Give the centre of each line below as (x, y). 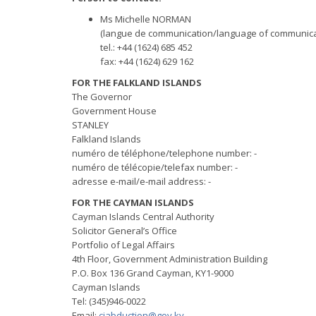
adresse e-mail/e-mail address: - (141, 181)
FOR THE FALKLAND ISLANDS (137, 83)
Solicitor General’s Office (124, 231)
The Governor (102, 97)
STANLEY (90, 125)
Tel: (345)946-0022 (109, 301)
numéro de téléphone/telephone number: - (164, 153)
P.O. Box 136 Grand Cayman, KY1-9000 (153, 273)
